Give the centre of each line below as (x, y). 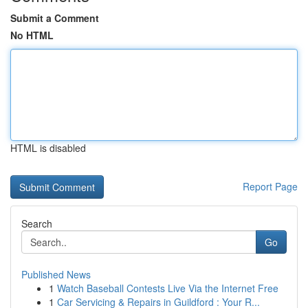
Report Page (270, 186)
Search (37, 223)
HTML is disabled (48, 148)
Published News (56, 274)
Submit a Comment (55, 18)
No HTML (32, 35)
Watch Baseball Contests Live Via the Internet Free (168, 288)
